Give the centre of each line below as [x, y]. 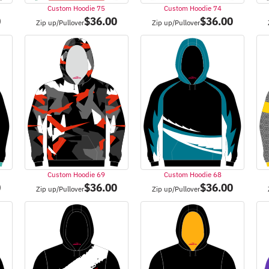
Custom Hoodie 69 [77, 174]
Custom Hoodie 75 [77, 8]
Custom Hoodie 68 [192, 174]
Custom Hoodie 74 [192, 8]
